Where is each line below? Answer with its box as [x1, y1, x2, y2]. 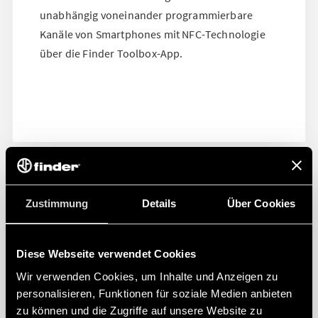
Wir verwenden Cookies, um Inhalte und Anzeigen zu [16, 270, 278, 283]
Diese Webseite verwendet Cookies [16, 248, 196, 260]
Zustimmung [25, 197, 89, 209]
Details [141, 197, 177, 209]
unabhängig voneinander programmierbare [40, 7, 253, 22]
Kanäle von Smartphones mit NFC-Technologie [40, 26, 265, 41]
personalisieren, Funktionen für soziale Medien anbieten [16, 287, 292, 300]
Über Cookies [226, 197, 296, 209]
